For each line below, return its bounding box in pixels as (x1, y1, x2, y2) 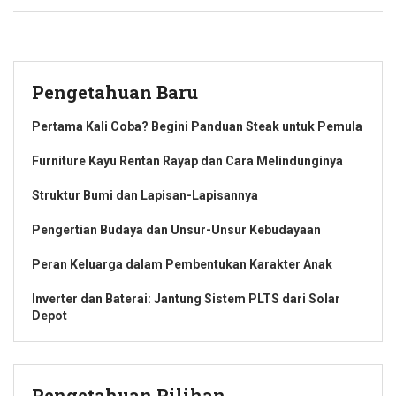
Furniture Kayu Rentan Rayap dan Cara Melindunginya (32, 154, 343, 169)
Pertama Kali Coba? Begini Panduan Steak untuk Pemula (32, 119, 362, 134)
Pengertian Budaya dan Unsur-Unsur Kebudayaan (32, 223, 321, 238)
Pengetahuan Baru (32, 80, 198, 104)
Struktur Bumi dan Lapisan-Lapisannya (32, 188, 258, 203)
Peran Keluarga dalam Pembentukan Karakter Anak (32, 257, 332, 272)
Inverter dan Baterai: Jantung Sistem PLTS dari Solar (32, 292, 340, 307)
